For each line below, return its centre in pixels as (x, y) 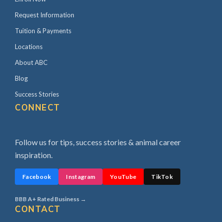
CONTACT (38, 210)
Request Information (45, 15)
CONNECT (38, 108)
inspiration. (34, 155)
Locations (29, 47)
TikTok (162, 177)
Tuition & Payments (43, 31)
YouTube (123, 177)
